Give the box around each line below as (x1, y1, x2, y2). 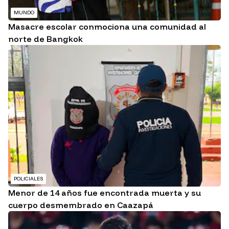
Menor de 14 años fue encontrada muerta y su (8, 188, 201, 198)
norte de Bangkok (8, 34, 83, 44)
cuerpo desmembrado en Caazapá (8, 200, 153, 211)
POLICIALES (14, 175, 43, 182)
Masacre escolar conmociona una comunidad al (8, 21, 206, 32)
